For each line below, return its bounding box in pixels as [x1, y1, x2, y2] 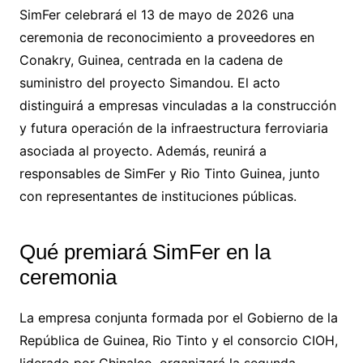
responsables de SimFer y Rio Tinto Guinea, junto [19, 164, 320, 181]
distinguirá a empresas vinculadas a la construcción [19, 96, 336, 113]
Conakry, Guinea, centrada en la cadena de [19, 51, 283, 68]
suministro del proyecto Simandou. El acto [19, 74, 280, 91]
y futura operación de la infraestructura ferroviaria [19, 119, 328, 136]
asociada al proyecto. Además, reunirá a [19, 142, 267, 159]
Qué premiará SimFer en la [19, 239, 271, 264]
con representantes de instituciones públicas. [19, 187, 297, 204]
